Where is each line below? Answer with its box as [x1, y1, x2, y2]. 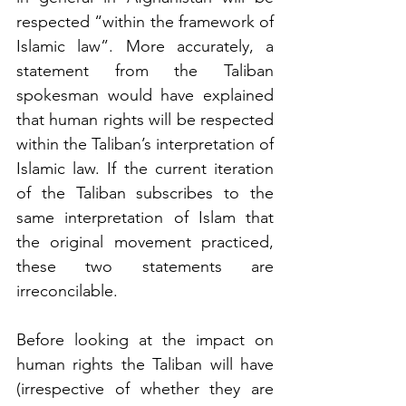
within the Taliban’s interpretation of [16, 133, 274, 154]
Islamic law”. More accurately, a [16, 35, 274, 56]
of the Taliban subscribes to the [16, 182, 274, 203]
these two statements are [16, 256, 274, 276]
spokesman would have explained [16, 84, 274, 105]
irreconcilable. [16, 280, 122, 301]
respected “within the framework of [16, 11, 274, 32]
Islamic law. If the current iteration [16, 158, 274, 179]
